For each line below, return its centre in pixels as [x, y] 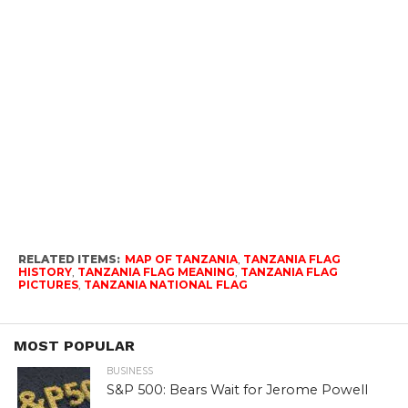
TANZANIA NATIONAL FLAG [165, 285]
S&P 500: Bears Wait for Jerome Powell [238, 390]
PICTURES [48, 285]
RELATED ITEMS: [69, 260]
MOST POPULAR [74, 346]
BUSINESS [130, 372]
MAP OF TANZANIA [181, 260]
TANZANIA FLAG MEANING [156, 272]
